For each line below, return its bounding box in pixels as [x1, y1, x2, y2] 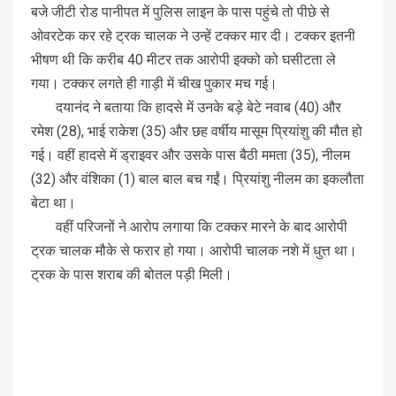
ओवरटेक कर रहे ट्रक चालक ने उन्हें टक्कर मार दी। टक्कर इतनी [31, 27, 355, 44]
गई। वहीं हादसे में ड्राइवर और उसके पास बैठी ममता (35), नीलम [31, 146, 350, 164]
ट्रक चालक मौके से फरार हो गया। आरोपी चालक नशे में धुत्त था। [31, 241, 357, 259]
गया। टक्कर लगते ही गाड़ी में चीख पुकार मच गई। [31, 74, 278, 92]
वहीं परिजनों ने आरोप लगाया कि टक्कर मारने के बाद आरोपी [31, 217, 347, 235]
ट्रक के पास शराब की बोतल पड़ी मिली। [31, 265, 232, 283]
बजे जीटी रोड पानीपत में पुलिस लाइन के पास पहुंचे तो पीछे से [31, 3, 330, 20]
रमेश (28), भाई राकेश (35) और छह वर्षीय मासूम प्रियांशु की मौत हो [31, 122, 362, 140]
